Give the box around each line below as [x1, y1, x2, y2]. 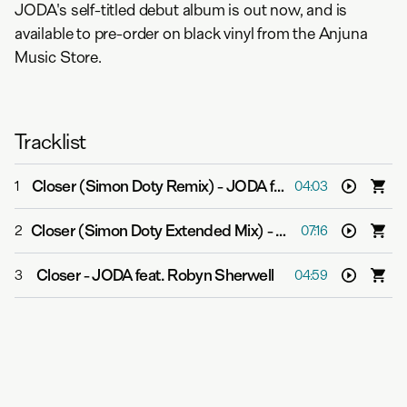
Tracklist [15, 129, 86, 154]
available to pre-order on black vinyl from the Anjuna [15, 24, 368, 44]
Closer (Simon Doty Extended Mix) [30, 221, 264, 241]
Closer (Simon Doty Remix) [31, 176, 214, 196]
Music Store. [15, 47, 102, 67]
